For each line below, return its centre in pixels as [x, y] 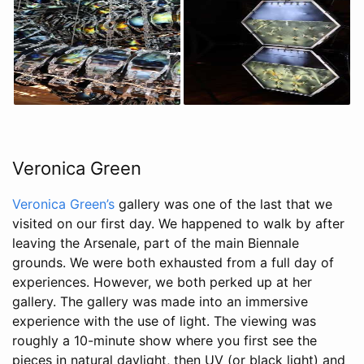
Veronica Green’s [63, 204]
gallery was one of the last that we [223, 204]
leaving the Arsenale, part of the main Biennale [156, 243]
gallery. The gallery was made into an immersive [160, 302]
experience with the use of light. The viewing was [164, 321]
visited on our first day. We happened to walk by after [178, 224]
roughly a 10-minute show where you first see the [165, 341]
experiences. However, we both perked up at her [162, 282]
